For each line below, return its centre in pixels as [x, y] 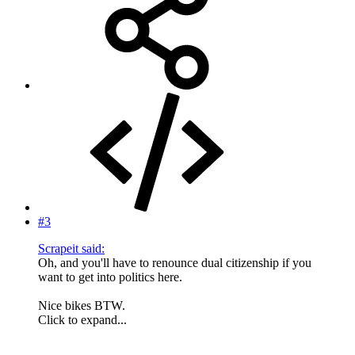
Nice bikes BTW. [82, 305]
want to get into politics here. [110, 277]
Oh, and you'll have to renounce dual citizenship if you [175, 263]
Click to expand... [82, 320]
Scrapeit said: [71, 248]
